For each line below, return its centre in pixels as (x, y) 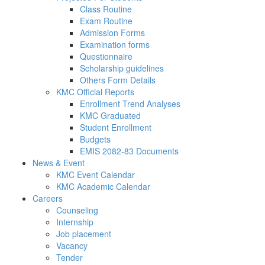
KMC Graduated (110, 115)
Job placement (84, 234)
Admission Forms (112, 33)
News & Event (59, 163)
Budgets (95, 139)
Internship (75, 222)
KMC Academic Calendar (103, 186)
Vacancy (72, 245)
